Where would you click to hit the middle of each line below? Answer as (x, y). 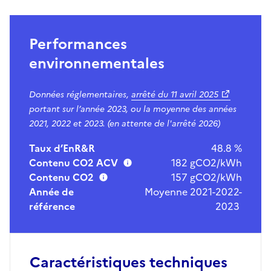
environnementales (97, 63)
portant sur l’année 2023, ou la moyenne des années (133, 109)
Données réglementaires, (79, 94)
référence (52, 206)
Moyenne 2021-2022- (193, 191)
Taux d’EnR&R (62, 148)
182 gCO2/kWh (207, 162)
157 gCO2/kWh (207, 177)
